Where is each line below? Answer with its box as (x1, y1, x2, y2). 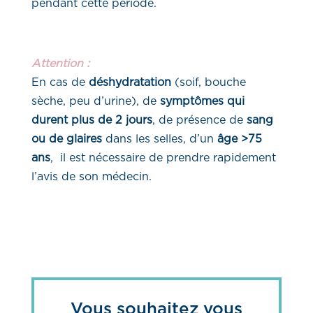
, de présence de (152, 114, 243, 126)
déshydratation (88, 76, 171, 88)
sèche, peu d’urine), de (31, 95, 156, 107)
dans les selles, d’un (105, 133, 214, 145)
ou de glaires (31, 133, 102, 145)
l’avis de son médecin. (31, 170, 152, 182)
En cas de (31, 76, 85, 88)
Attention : (31, 57, 89, 69)
